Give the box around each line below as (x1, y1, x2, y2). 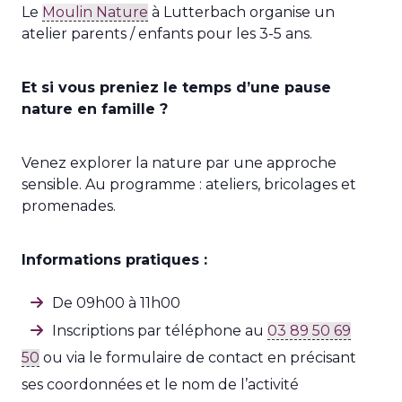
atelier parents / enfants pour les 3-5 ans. (22, 24, 312, 42)
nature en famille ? (22, 100, 168, 118)
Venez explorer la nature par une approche (22, 153, 336, 171)
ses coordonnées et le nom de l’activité (22, 375, 299, 393)
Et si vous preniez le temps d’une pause (22, 78, 331, 96)
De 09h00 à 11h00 (52, 293, 180, 311)
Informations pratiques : (22, 250, 207, 268)
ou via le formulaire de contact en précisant (39, 348, 356, 366)
